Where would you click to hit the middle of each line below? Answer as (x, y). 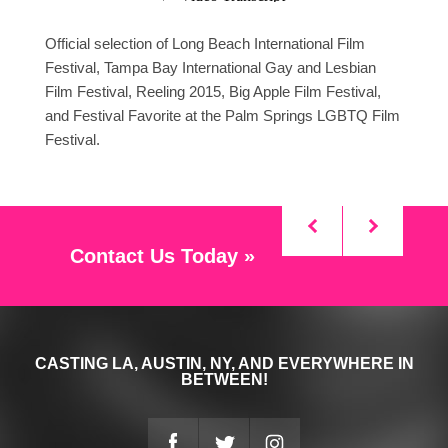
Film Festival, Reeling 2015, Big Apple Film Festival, (212, 91)
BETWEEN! (224, 379)
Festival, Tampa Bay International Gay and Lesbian (210, 67)
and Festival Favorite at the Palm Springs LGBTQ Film (222, 115)
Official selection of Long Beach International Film (204, 43)
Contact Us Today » (163, 255)
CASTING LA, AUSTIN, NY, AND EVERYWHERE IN (224, 363)
